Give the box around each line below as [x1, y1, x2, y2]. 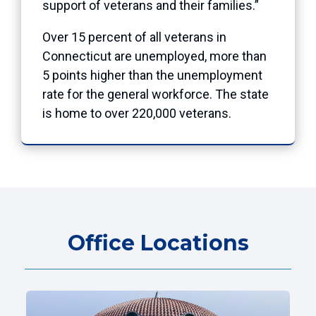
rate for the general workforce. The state [42, 86, 269, 102]
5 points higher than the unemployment [42, 67, 262, 83]
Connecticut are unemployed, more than [42, 48, 267, 63]
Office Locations [67, 229, 249, 256]
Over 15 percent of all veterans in [42, 29, 226, 44]
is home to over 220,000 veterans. [42, 105, 231, 121]
